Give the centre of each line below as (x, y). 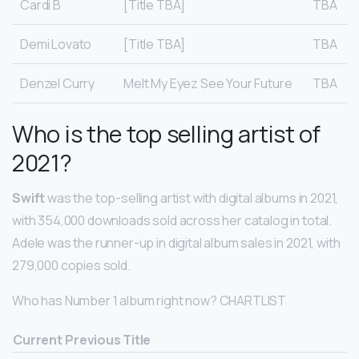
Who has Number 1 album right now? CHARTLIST (149, 300)
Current (38, 339)
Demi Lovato (56, 44)
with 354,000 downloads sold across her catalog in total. (172, 220)
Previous (93, 339)
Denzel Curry (58, 83)
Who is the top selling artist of (166, 133)
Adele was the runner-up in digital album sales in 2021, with (176, 242)
